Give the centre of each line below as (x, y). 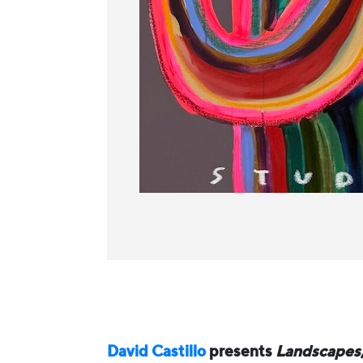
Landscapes (318, 352)
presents (241, 352)
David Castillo (156, 352)
